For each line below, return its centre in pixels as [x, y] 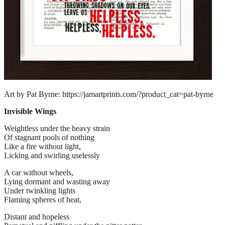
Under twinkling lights [40, 190]
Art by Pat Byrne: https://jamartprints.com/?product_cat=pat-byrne [109, 94]
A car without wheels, [39, 172]
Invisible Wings [30, 111]
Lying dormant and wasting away [57, 181]
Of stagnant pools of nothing [49, 137]
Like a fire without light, [42, 146]
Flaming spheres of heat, [43, 199]
